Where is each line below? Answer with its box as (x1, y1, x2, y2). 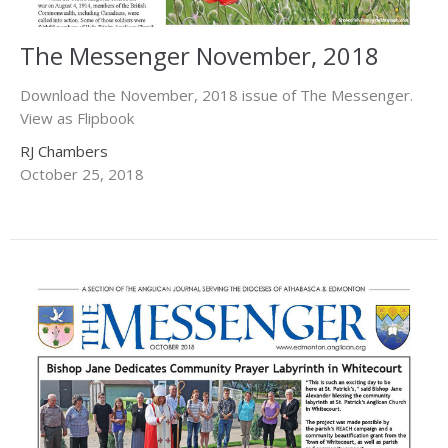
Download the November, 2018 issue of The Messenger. (20, 84, 413, 105)
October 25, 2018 (20, 163, 144, 184)
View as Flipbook (20, 107, 134, 128)
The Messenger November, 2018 (20, 38, 379, 72)
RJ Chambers (20, 140, 108, 161)
